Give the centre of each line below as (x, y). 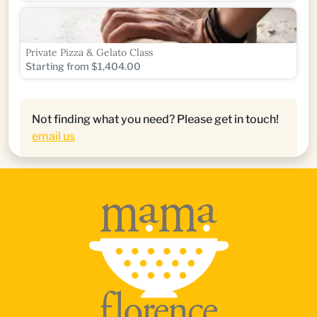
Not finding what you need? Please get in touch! (155, 119)
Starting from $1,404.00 (83, 66)
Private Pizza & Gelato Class (89, 52)
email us (53, 136)
